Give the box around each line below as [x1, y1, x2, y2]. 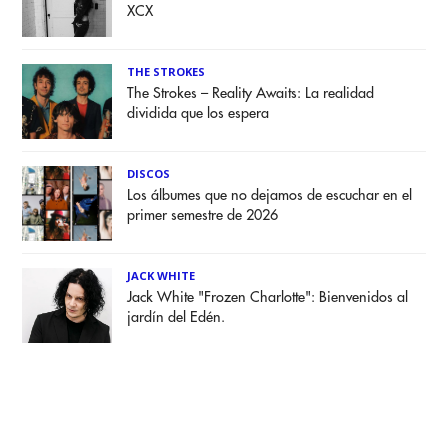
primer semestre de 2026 [127, 208, 279, 224]
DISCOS [127, 166, 171, 182]
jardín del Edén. [127, 310, 226, 326]
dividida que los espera [127, 106, 270, 122]
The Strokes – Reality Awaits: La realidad [127, 86, 375, 102]
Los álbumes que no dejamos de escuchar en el [127, 188, 413, 204]
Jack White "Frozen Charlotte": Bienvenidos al [127, 290, 409, 306]
